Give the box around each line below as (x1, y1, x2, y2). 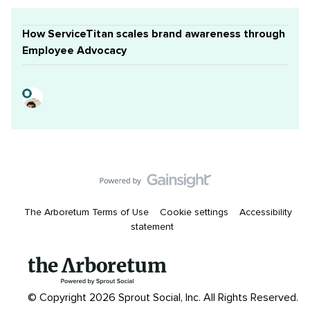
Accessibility (239, 208, 292, 217)
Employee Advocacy (22, 45, 127, 56)
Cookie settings (159, 208, 228, 217)
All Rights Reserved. (203, 292, 298, 303)
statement (131, 222, 174, 232)
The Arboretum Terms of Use (24, 208, 149, 217)
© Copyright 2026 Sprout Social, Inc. (28, 292, 203, 303)
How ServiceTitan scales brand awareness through (22, 28, 285, 39)
